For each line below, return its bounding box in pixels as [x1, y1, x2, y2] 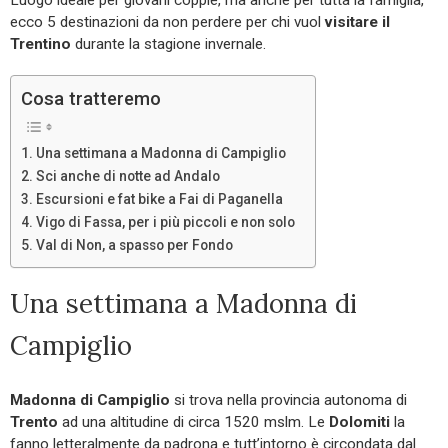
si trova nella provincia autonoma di [170, 390, 407, 409]
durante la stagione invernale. [71, 34, 266, 53]
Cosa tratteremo [21, 87, 161, 109]
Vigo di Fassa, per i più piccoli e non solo [35, 213, 295, 230]
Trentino [10, 34, 71, 53]
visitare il [325, 12, 390, 31]
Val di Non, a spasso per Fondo [35, 236, 233, 253]
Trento [10, 412, 58, 431]
